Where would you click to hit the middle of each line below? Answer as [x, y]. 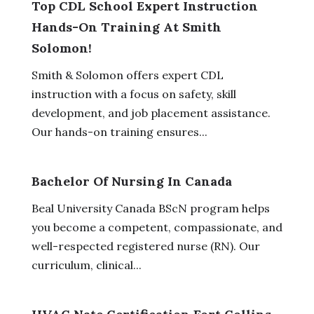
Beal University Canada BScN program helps [150, 208]
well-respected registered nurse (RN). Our [145, 246]
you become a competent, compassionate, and [157, 227]
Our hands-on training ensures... [119, 131]
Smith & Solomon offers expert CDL [127, 75]
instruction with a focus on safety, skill [134, 94]
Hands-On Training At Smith [126, 27]
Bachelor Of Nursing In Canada [131, 181]
